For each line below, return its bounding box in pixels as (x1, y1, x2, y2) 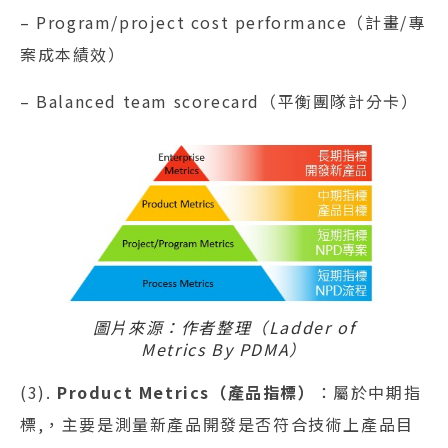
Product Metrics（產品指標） (57, 379, 316, 404)
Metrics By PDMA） (141, 336, 307, 361)
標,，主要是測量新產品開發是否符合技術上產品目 (20, 411, 414, 436)
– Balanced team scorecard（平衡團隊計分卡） (20, 88, 419, 113)
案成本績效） (20, 42, 126, 67)
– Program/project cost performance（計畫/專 (20, 10, 426, 35)
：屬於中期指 (315, 379, 422, 404)
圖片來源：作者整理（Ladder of (92, 314, 356, 339)
